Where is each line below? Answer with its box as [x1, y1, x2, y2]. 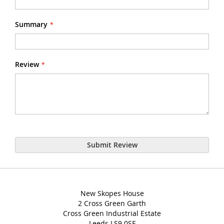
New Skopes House [80, 188, 144, 198]
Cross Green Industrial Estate [63, 208, 161, 218]
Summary [15, 19, 47, 29]
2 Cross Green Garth [78, 198, 146, 208]
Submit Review [86, 139, 137, 149]
